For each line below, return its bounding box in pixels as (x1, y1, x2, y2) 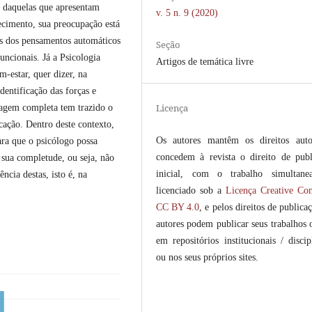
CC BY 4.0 (156, 201, 200, 212)
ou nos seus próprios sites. (156, 251, 259, 263)
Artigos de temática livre (156, 56, 254, 67)
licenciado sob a (156, 185, 226, 196)
